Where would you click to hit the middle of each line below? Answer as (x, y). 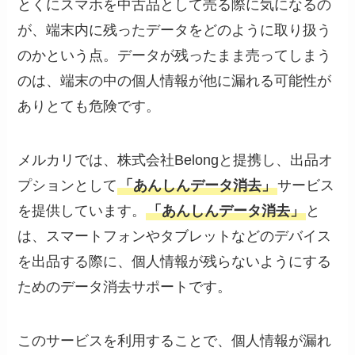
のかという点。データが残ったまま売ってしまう (175, 56)
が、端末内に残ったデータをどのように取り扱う (175, 31)
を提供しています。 (82, 211)
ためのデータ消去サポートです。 (125, 287)
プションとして (68, 186)
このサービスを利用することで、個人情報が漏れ (175, 341)
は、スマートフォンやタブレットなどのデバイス (175, 237)
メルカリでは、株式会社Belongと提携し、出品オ (176, 160)
